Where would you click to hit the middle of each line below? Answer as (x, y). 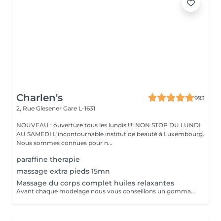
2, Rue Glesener (40, 108)
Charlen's (39, 98)
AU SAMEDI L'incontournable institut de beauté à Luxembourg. (35, 134)
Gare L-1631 (79, 108)
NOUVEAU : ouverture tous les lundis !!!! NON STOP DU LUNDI (109, 125)
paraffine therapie (48, 159)
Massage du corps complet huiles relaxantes (95, 183)
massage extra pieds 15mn (63, 171)
